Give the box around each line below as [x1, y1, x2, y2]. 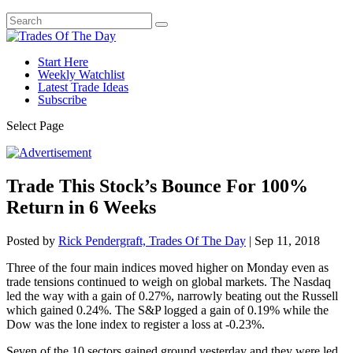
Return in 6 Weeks [6, 196, 156, 217]
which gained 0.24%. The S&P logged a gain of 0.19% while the [6, 303, 329, 317]
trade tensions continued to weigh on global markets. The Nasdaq [6, 274, 331, 288]
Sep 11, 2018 [255, 233, 320, 247]
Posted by [6, 233, 58, 247]
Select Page [6, 119, 64, 132]
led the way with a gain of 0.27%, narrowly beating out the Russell [6, 288, 338, 303]
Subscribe [38, 93, 87, 106]
